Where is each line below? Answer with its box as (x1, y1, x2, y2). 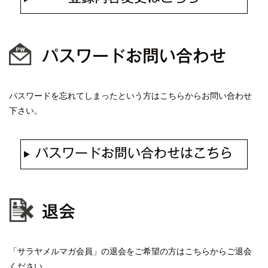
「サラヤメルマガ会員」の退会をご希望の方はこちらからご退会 (9, 246, 252, 257)
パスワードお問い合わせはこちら (35, 147, 233, 160)
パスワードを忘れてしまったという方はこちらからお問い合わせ (9, 91, 252, 101)
